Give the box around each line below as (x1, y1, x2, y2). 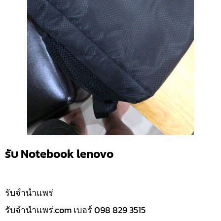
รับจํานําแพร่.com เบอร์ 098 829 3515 (5, 203, 146, 217)
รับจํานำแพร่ (5, 185, 53, 199)
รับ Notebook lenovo (5, 145, 113, 163)
